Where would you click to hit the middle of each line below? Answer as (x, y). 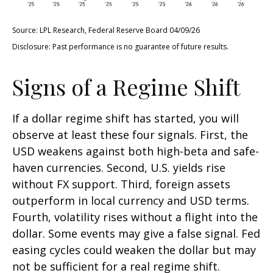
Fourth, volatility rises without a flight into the (135, 217)
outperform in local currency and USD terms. (131, 201)
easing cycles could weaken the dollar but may (134, 250)
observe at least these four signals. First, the (130, 135)
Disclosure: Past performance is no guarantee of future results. (120, 47)
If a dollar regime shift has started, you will (126, 119)
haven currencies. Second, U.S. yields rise (119, 168)
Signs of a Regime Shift (126, 87)
